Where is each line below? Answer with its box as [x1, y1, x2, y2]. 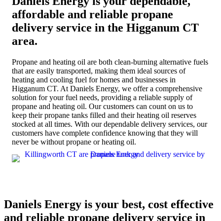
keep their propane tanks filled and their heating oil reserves [12, 111, 196, 120]
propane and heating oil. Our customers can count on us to [12, 102, 193, 111]
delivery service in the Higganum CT [12, 21, 199, 35]
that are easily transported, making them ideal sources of [12, 67, 185, 75]
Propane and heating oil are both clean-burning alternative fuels [12, 58, 208, 67]
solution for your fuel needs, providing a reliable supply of [12, 93, 192, 102]
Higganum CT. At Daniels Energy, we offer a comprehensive [12, 84, 202, 93]
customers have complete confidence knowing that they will [12, 129, 198, 138]
